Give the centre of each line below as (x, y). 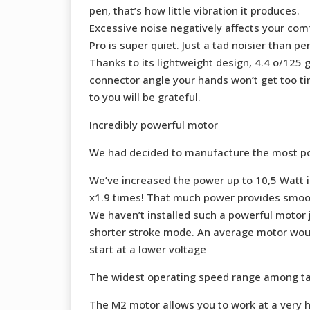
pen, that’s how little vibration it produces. (194, 11)
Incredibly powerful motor (153, 125)
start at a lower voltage (147, 249)
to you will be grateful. (145, 97)
